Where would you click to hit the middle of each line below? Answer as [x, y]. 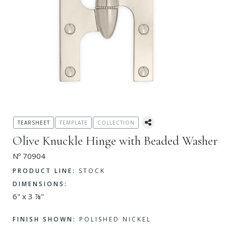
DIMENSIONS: [40, 184]
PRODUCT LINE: [44, 171]
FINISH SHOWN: [44, 219]
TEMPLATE [73, 123]
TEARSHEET [34, 123]
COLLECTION [116, 123]
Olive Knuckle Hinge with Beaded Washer [115, 141]
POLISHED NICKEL [114, 219]
